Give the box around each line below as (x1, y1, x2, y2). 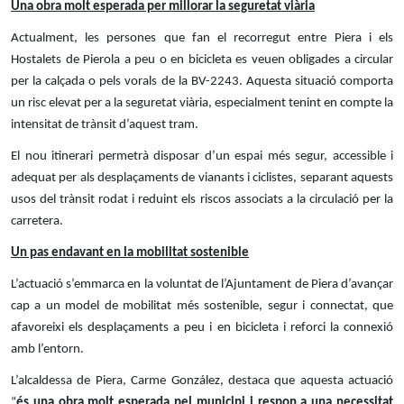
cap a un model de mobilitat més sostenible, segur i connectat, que (11, 298, 393, 313)
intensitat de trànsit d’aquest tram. (11, 117, 198, 132)
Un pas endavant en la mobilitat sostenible (11, 245, 249, 260)
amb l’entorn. (11, 342, 84, 356)
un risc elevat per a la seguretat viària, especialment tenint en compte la (11, 96, 393, 110)
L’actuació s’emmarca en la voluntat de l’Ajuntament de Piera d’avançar (11, 277, 393, 291)
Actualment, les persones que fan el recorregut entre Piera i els (11, 31, 393, 45)
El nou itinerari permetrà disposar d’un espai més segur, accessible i (11, 149, 393, 163)
